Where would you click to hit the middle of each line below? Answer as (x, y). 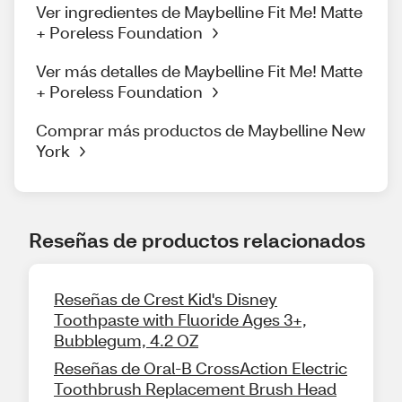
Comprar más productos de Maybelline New (201, 131)
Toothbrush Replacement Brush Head (195, 389)
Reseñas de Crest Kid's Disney (166, 299)
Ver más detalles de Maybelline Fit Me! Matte (199, 71)
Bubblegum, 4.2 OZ (126, 341)
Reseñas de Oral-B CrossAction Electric (201, 368)
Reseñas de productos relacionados (197, 240)
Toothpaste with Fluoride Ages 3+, (180, 320)
